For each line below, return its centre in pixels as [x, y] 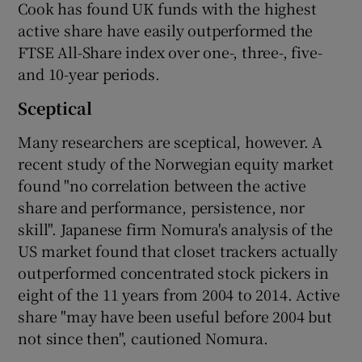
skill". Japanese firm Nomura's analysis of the [176, 229]
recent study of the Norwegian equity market [176, 164]
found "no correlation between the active [162, 185]
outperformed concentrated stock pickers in [174, 273]
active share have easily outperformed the [166, 30]
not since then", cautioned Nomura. [143, 338]
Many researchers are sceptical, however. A [170, 142]
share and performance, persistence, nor [161, 207]
